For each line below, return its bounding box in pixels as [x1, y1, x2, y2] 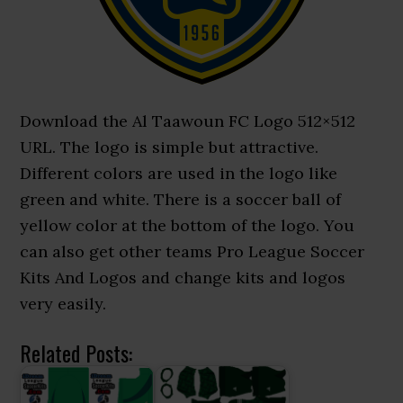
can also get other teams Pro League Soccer [20, 241, 365, 262]
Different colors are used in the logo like [20, 163, 338, 184]
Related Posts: [20, 336, 133, 369]
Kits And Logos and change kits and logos [20, 267, 346, 288]
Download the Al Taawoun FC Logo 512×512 [20, 111, 356, 131]
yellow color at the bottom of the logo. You [20, 215, 355, 236]
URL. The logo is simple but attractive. [20, 137, 319, 157]
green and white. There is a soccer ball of [20, 189, 342, 210]
